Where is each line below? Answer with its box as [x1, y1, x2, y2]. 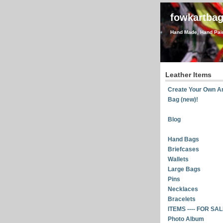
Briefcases [168, 146, 199, 153]
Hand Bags [168, 136, 199, 143]
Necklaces [168, 186, 198, 193]
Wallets [168, 156, 189, 163]
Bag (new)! [168, 96, 198, 103]
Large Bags [168, 166, 201, 173]
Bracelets [168, 196, 196, 203]
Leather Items [165, 71, 212, 79]
